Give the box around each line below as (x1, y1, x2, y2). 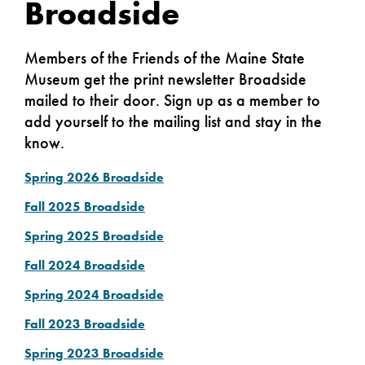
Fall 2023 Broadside (24, 315, 145, 332)
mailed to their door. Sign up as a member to (24, 90, 320, 110)
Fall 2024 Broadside (24, 257, 145, 273)
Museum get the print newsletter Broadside (24, 68, 306, 89)
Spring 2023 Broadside (24, 345, 164, 361)
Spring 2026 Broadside (24, 169, 164, 185)
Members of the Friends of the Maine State (24, 47, 305, 68)
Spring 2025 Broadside (24, 227, 164, 244)
